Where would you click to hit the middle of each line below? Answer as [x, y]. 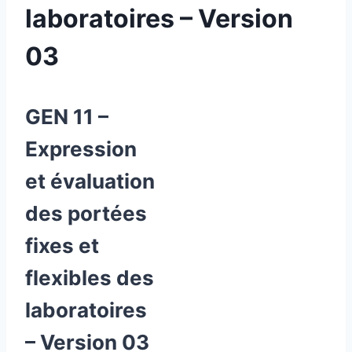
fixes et [62, 245]
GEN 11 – [67, 116]
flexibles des [90, 277]
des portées [86, 213]
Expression [81, 148]
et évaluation [90, 181]
